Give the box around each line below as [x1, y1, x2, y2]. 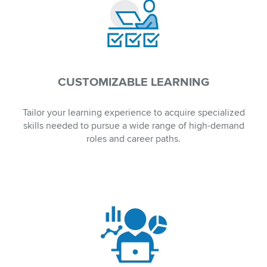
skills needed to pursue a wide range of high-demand [23, 120, 244, 132]
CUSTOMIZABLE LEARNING [58, 75, 209, 90]
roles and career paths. [86, 133, 181, 145]
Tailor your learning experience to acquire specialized [22, 107, 245, 119]
